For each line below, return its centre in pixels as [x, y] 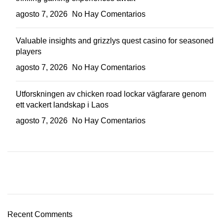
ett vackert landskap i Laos [62, 105]
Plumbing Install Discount [68, 186]
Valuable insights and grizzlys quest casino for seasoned [115, 40]
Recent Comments [40, 214]
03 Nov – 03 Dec [34, 209]
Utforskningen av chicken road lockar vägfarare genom [111, 94]
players [29, 51]
